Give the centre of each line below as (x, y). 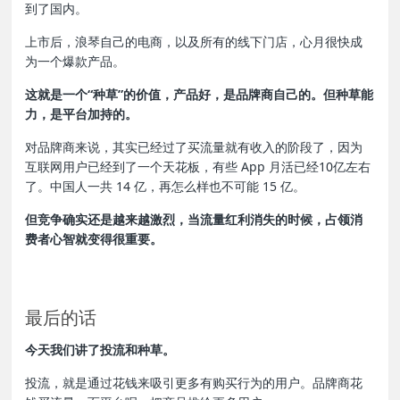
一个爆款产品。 (82, 62)
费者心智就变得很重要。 (94, 239)
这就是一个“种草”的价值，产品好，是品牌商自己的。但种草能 (200, 95)
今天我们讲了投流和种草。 (100, 350)
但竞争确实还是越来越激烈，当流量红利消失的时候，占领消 (194, 220)
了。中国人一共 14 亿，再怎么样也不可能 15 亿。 (166, 187)
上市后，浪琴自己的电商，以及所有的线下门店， (163, 42)
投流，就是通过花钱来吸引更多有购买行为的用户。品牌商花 (194, 383)
